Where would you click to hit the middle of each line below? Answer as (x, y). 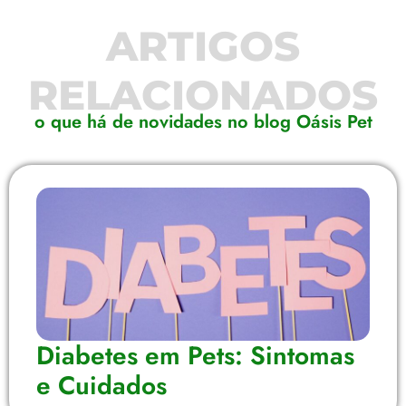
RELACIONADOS (203, 95)
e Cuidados (101, 385)
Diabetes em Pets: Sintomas (195, 355)
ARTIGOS (203, 46)
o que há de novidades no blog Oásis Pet (203, 122)
